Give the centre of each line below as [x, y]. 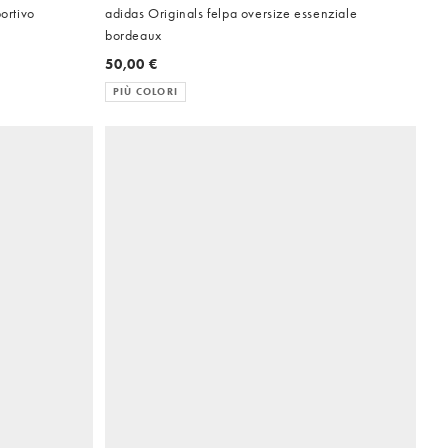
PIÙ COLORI [145, 92]
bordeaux [133, 35]
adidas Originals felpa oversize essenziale [231, 13]
